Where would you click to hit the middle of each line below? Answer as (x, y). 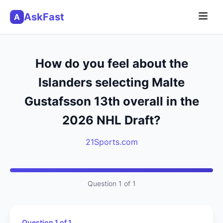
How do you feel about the (111, 63)
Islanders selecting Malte (111, 82)
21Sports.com (111, 142)
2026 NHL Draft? (111, 120)
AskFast (44, 17)
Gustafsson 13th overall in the (111, 101)
